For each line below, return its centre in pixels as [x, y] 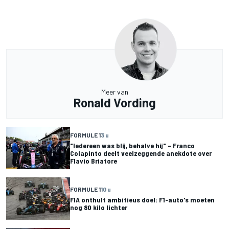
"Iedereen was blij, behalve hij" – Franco [132, 145]
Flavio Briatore [94, 161]
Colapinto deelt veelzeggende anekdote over [141, 153]
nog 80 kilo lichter [99, 208]
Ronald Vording [114, 102]
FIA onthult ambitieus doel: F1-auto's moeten [142, 200]
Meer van [114, 91]
